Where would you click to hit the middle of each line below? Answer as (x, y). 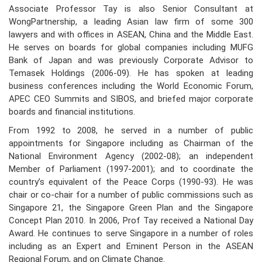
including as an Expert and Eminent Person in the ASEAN (131, 247)
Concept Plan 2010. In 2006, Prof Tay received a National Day (131, 221)
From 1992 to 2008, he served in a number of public (131, 131)
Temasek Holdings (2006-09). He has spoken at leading (131, 73)
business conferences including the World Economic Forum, (131, 86)
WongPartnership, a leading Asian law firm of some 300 (131, 22)
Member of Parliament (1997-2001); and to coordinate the (131, 169)
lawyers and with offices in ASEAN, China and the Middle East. (131, 35)
